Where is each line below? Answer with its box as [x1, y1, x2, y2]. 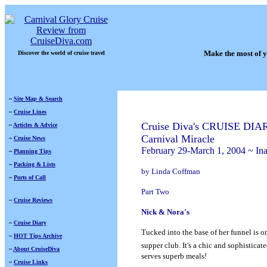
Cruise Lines [14, 108, 46, 115]
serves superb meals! [141, 252, 207, 260]
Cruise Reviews [14, 197, 52, 203]
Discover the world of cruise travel [17, 49, 105, 56]
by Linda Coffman [141, 167, 200, 176]
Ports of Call [14, 174, 46, 181]
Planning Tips [14, 148, 51, 154]
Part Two [141, 187, 169, 196]
